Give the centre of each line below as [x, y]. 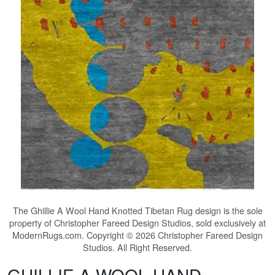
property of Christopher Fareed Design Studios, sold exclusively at [137, 223]
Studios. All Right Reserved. [137, 247]
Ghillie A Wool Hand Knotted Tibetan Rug [111, 211]
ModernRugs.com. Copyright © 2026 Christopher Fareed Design [137, 235]
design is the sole [227, 211]
